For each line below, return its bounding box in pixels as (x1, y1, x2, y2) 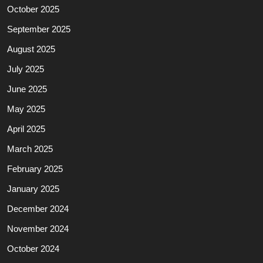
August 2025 (7, 43, 55, 54)
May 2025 (7, 103, 45, 114)
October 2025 (7, 4, 59, 14)
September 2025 (7, 23, 70, 34)
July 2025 (7, 63, 44, 74)
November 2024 (7, 223, 69, 234)
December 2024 (7, 203, 69, 214)
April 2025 (7, 123, 45, 134)
